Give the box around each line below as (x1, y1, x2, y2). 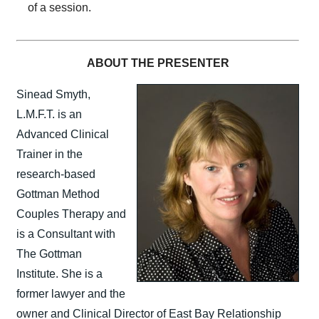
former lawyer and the (16, 287, 125, 300)
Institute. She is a (16, 267, 103, 280)
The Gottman (16, 247, 82, 260)
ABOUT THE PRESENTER (86, 56, 229, 69)
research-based (16, 167, 95, 180)
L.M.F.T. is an (16, 108, 82, 120)
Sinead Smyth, (16, 88, 90, 100)
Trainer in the (16, 147, 83, 160)
